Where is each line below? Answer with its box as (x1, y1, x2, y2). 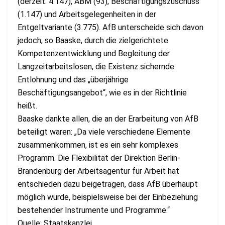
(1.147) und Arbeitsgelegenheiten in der (18, 9, 156, 19)
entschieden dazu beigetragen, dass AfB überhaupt (18, 179, 198, 189)
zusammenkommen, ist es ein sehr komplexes (18, 140, 178, 150)
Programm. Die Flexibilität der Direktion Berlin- (18, 153, 180, 163)
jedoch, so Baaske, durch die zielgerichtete (18, 35, 168, 45)
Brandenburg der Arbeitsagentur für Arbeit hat (18, 166, 179, 176)
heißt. (18, 100, 37, 110)
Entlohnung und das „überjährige (18, 74, 129, 84)
